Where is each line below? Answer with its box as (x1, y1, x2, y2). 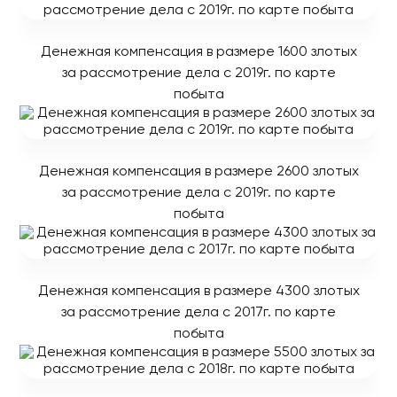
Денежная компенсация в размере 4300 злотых (37, 284, 360, 299)
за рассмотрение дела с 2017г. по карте (61, 305, 336, 320)
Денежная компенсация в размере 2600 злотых (38, 164, 359, 179)
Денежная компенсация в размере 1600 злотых (40, 44, 357, 59)
